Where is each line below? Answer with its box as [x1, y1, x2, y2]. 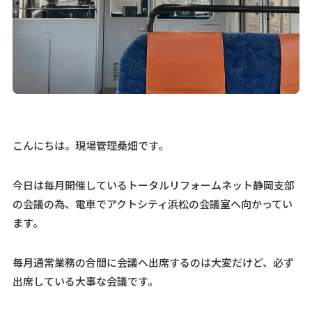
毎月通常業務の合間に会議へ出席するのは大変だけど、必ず [12, 254, 294, 270]
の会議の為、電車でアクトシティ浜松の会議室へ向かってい [12, 196, 292, 211]
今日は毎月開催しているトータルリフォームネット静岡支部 [12, 177, 295, 192]
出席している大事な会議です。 [12, 273, 158, 288]
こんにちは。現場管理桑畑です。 [12, 137, 169, 153]
